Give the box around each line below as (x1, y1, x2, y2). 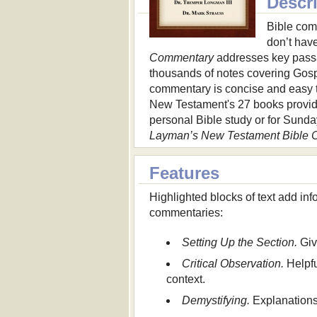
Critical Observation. (181, 258, 284, 270)
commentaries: (149, 207, 223, 219)
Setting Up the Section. (181, 236, 297, 249)
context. (166, 273, 205, 286)
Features (149, 163, 219, 183)
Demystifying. (181, 294, 250, 307)
